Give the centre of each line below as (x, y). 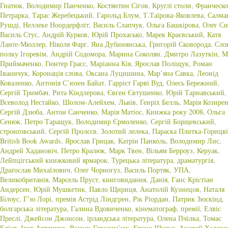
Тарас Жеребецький (62, 15)
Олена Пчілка (178, 218)
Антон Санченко (72, 112)
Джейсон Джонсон (54, 218)
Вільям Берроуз (169, 150)
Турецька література (142, 160)
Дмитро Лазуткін (191, 54)
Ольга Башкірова (173, 25)
